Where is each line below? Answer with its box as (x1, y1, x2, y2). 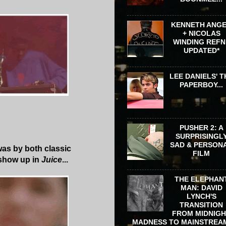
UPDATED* (183, 46, 219, 54)
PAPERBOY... (180, 80, 223, 89)
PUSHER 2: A (179, 124, 223, 132)
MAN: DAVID (180, 184, 222, 192)
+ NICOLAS (182, 29, 220, 37)
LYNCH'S (186, 192, 216, 201)
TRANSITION (180, 201, 223, 209)
